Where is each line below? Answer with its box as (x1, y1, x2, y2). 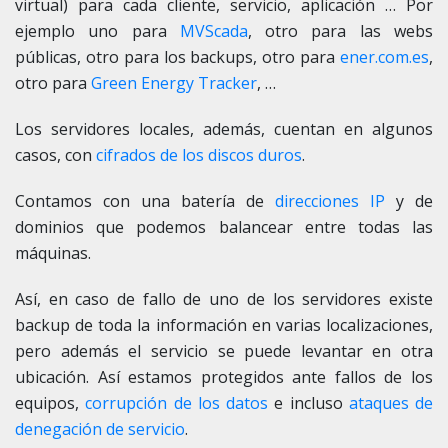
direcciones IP (275, 189, 385, 212)
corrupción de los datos (85, 391, 268, 414)
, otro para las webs (247, 19, 434, 42)
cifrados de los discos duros (96, 143, 302, 166)
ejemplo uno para (15, 19, 180, 42)
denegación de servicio (15, 417, 185, 440)
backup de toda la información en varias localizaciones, (15, 313, 433, 336)
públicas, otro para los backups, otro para (15, 45, 336, 68)
